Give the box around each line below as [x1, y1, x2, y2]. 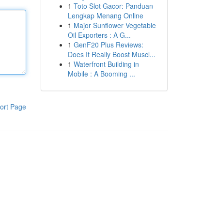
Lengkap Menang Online [67, 11, 143, 20]
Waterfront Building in [73, 59, 139, 69]
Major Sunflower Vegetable [73, 20, 156, 30]
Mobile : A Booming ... [67, 69, 135, 78]
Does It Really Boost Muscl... [67, 49, 155, 59]
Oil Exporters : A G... [67, 30, 131, 40]
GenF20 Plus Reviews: [73, 40, 143, 49]
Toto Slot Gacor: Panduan [73, 1, 153, 11]
